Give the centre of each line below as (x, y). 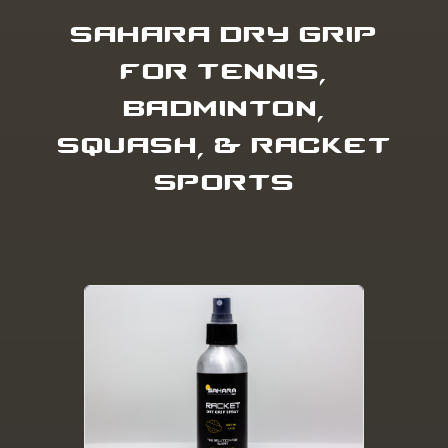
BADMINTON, (224, 108)
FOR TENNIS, (224, 71)
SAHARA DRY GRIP (224, 34)
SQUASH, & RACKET (224, 145)
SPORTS (224, 182)
